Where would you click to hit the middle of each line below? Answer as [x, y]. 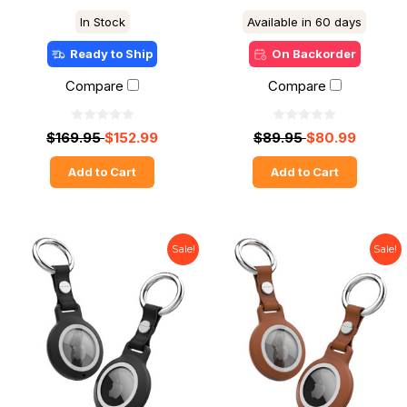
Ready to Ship [112, 53]
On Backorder [313, 53]
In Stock [102, 21]
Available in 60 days [305, 21]
